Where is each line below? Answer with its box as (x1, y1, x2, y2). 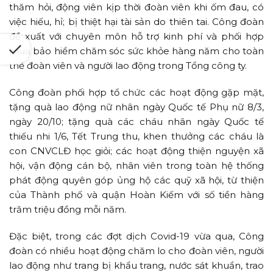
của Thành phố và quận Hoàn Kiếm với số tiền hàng (9, 189, 264, 201)
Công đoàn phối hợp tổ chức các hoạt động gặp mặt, (9, 87, 264, 99)
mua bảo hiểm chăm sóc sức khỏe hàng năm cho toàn (9, 45, 264, 57)
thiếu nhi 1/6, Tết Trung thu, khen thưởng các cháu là (9, 130, 264, 143)
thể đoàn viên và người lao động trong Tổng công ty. (9, 60, 247, 72)
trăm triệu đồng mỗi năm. (9, 204, 126, 216)
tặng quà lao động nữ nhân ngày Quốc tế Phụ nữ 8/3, (9, 101, 264, 113)
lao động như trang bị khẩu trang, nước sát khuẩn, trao (9, 260, 264, 272)
